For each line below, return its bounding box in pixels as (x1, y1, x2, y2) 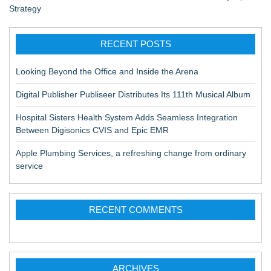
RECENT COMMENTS (88, 204, 183, 215)
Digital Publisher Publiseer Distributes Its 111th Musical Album (16, 89, 250, 99)
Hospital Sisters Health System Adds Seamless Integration (16, 112, 238, 122)
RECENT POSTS (100, 38, 171, 49)
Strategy (9, 3, 41, 13)
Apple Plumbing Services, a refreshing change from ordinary (16, 148, 246, 158)
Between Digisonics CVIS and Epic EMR (16, 125, 169, 135)
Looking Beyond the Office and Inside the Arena (16, 66, 198, 76)
